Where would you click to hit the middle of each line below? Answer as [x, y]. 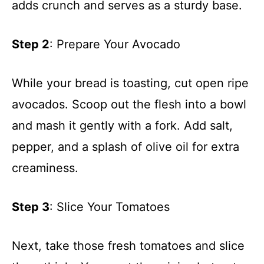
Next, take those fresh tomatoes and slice [128, 245]
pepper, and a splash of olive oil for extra [126, 146]
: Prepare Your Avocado [115, 44]
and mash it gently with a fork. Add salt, [122, 125]
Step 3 [31, 207]
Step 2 [31, 44]
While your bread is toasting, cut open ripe [130, 83]
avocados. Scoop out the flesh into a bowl [129, 104]
